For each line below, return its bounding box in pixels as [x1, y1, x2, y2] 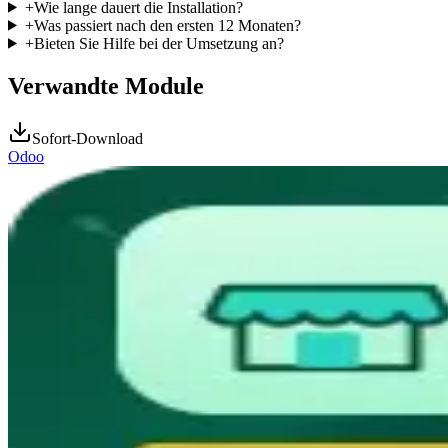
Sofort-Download [32, 129, 143, 147]
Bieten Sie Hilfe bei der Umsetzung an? [33, 34, 284, 52]
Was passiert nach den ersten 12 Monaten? [33, 16, 301, 34]
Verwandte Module [8, 72, 204, 99]
